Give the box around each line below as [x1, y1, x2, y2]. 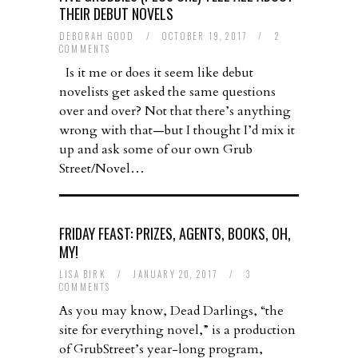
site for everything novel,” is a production [59, 321, 296, 340]
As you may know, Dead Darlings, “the [59, 302, 284, 320]
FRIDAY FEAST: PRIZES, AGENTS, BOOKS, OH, [59, 223, 291, 245]
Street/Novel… [59, 160, 145, 178]
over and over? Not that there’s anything [59, 102, 291, 121]
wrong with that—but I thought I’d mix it [59, 121, 295, 140]
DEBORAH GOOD [59, 30, 135, 43]
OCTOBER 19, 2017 [162, 30, 251, 43]
